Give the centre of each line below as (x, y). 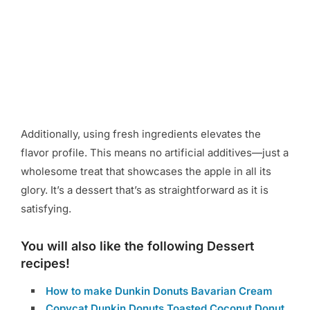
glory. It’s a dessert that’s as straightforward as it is (145, 190)
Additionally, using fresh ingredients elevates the (141, 134)
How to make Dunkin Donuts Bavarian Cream (159, 291)
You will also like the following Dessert (137, 246)
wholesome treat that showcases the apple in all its (146, 172)
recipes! (45, 264)
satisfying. (46, 209)
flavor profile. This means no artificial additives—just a (155, 153)
